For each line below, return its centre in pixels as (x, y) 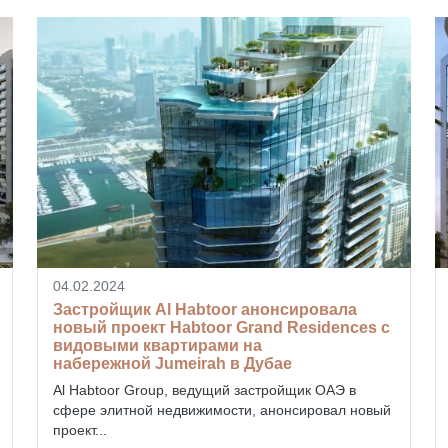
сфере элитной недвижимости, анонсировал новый (221, 409)
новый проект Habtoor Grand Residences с (221, 327)
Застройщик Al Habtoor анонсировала (204, 309)
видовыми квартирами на (157, 345)
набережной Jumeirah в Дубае (172, 363)
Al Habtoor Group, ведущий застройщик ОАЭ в (204, 389)
